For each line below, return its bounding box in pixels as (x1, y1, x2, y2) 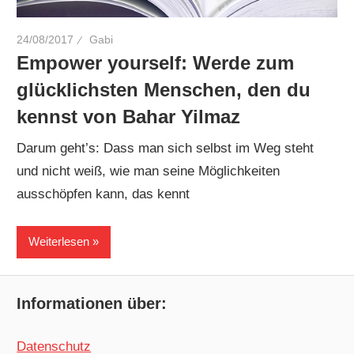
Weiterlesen (28, 235, 90, 249)
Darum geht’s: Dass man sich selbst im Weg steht (17, 141, 314, 156)
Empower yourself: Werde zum (17, 51, 295, 73)
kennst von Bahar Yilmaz (17, 105, 241, 127)
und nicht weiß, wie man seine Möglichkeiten (17, 164, 281, 179)
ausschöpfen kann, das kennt (17, 186, 190, 202)
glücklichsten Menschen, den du (17, 78, 311, 100)
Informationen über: (17, 295, 168, 313)
